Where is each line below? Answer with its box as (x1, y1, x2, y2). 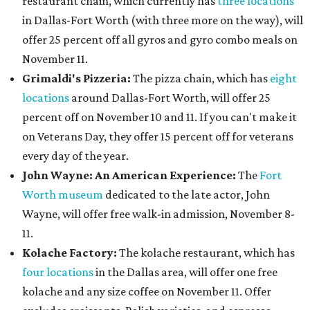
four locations (22, 265, 93, 280)
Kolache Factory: (22, 246, 117, 260)
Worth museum (22, 188, 103, 202)
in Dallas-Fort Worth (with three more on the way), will (22, 13, 303, 28)
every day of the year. (22, 149, 129, 163)
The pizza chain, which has (131, 71, 270, 86)
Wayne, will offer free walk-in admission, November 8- (22, 207, 295, 221)
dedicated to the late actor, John (103, 188, 270, 202)
